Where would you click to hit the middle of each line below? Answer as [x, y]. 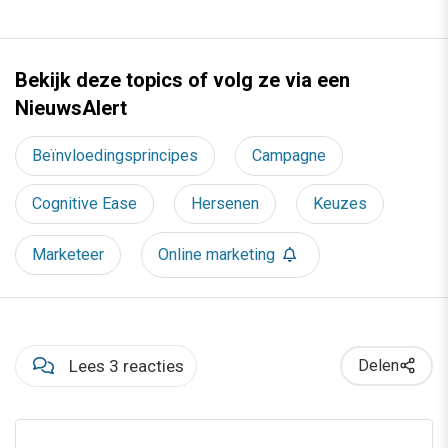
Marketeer [68, 254]
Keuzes [340, 203]
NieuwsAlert [71, 107]
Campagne [289, 155]
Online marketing [216, 254]
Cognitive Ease [84, 203]
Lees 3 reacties [126, 365]
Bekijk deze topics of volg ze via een [182, 79]
